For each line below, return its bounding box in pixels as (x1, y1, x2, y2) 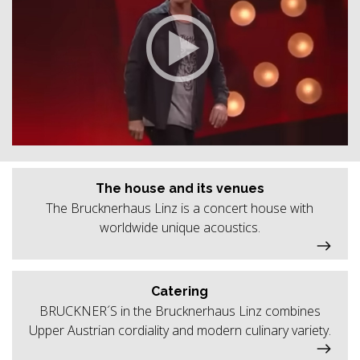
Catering (151, 283, 209, 299)
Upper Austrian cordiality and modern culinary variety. (28, 321, 331, 339)
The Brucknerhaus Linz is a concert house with (46, 198, 314, 217)
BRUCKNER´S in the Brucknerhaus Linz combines (39, 301, 321, 320)
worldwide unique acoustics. (99, 218, 260, 236)
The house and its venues (95, 180, 264, 196)
